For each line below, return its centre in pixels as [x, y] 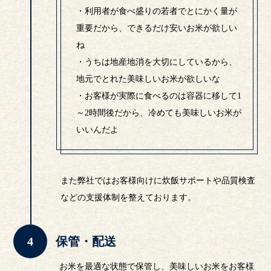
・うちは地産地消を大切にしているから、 [157, 62]
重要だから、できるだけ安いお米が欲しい [157, 28]
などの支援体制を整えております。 [129, 198]
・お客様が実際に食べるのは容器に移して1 [159, 96]
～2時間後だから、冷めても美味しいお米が [159, 113]
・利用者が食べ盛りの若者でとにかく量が [157, 11]
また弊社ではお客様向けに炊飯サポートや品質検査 [158, 181]
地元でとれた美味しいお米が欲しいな [149, 79]
